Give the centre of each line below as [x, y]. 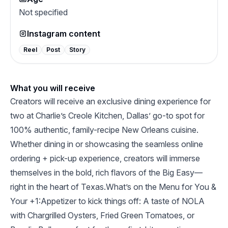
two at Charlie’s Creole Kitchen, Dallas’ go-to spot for [107, 116]
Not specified [43, 12]
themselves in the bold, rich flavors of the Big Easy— [106, 173]
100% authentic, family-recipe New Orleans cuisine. [104, 130]
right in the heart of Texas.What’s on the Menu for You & [113, 187]
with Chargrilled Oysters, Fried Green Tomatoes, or [102, 215]
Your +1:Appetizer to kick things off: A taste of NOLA [107, 201]
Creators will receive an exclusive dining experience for [110, 101]
